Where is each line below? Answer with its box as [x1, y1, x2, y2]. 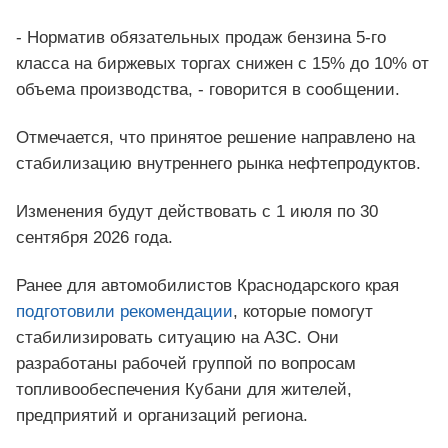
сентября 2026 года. [16, 228, 173, 248]
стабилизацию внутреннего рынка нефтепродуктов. [16, 154, 421, 174]
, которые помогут [233, 302, 373, 322]
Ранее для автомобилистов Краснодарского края [16, 276, 399, 296]
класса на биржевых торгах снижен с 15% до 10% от [16, 54, 429, 74]
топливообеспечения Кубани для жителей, [16, 380, 352, 400]
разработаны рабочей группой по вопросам [16, 354, 356, 374]
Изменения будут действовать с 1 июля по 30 [16, 202, 378, 222]
